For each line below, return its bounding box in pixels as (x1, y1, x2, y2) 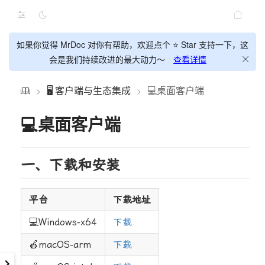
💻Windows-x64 (29, 216, 97, 228)
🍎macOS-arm (29, 239, 91, 251)
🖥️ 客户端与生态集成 (47, 83, 131, 97)
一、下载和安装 (21, 157, 120, 173)
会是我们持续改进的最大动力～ (49, 53, 165, 65)
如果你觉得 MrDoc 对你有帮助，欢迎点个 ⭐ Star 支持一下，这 (17, 38, 248, 50)
